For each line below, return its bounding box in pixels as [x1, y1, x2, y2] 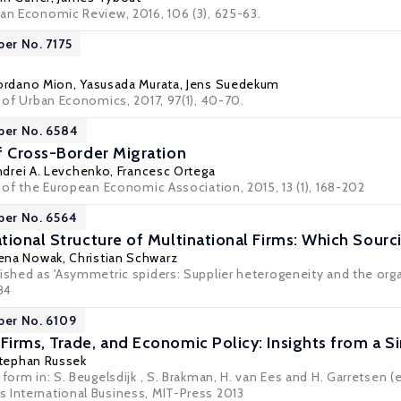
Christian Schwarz [69, 250, 178, 266]
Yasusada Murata [80, 76, 180, 92]
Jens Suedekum [186, 76, 280, 92]
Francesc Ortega [116, 163, 216, 179]
